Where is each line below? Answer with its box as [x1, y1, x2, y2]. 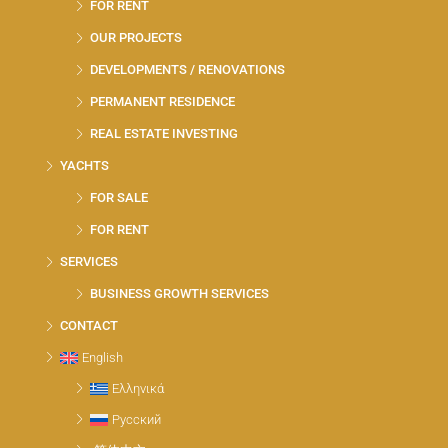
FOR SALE [90, 190, 148, 205]
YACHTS [60, 158, 109, 173]
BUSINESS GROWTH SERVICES [90, 286, 269, 301]
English [81, 350, 123, 365]
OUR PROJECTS [90, 30, 182, 45]
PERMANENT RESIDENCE [90, 94, 235, 109]
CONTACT [60, 318, 118, 333]
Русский [111, 412, 161, 427]
